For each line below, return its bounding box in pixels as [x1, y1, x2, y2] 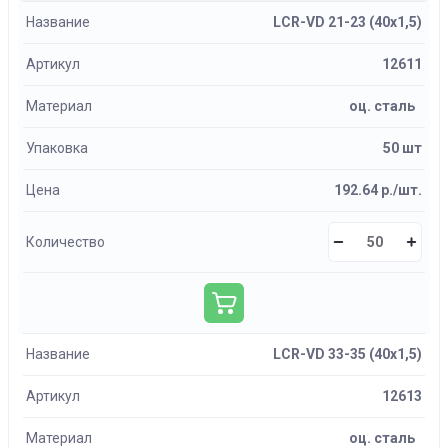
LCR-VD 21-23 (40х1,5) [273, 14, 422, 30]
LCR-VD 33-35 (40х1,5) [273, 346, 422, 362]
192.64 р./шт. [334, 182, 422, 198]
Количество [26, 233, 105, 250]
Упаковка [26, 140, 88, 156]
